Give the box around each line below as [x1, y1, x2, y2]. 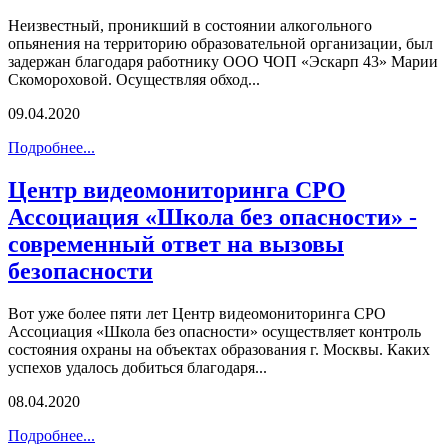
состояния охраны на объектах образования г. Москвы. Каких [8, 340, 430, 358]
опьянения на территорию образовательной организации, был [8, 34, 433, 52]
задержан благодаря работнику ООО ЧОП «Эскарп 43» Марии [8, 52, 438, 70]
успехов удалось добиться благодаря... [8, 358, 267, 376]
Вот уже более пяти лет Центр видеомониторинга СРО [8, 304, 386, 322]
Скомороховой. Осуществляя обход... [8, 70, 260, 88]
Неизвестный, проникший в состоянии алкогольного [8, 16, 372, 34]
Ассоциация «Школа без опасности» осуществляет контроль [8, 322, 421, 340]
